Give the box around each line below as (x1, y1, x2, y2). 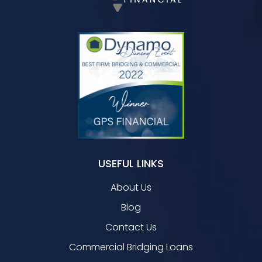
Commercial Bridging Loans (69, 240, 193, 254)
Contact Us (105, 220, 157, 234)
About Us (111, 180, 151, 194)
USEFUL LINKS (98, 156, 164, 171)
